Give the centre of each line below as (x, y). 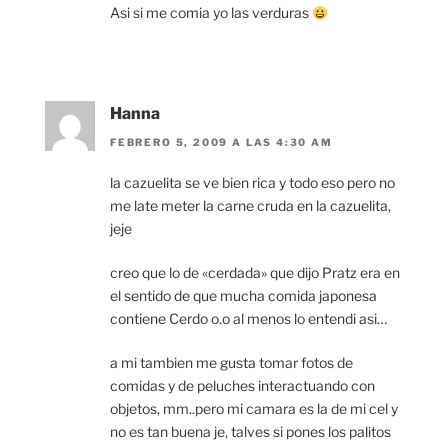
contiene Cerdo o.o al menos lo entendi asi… (248, 318)
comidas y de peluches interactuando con (242, 385)
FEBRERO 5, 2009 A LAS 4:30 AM (221, 141)
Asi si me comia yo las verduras (211, 13)
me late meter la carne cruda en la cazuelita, (250, 205)
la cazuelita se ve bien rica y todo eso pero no (252, 182)
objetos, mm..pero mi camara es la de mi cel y (254, 408)
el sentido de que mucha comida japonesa (243, 295)
